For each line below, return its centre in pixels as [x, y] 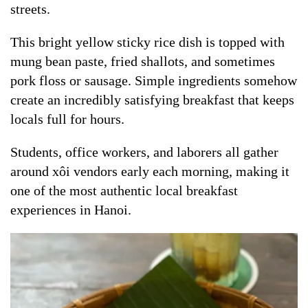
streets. [30, 9]
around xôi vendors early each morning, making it [150, 172]
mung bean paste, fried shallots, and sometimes [143, 62]
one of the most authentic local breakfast [124, 191]
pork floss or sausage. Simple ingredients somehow [154, 81]
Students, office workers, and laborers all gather [144, 152]
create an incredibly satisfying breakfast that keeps [152, 100]
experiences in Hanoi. [71, 210]
